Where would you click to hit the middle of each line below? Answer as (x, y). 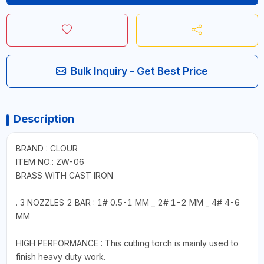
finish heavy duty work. (60, 256)
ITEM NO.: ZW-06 (50, 161)
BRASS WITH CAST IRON (64, 175)
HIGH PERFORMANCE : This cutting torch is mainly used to (127, 243)
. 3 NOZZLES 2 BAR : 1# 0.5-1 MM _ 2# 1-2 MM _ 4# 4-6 (128, 202)
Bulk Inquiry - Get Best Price (139, 71)
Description (44, 118)
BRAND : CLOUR (47, 148)
